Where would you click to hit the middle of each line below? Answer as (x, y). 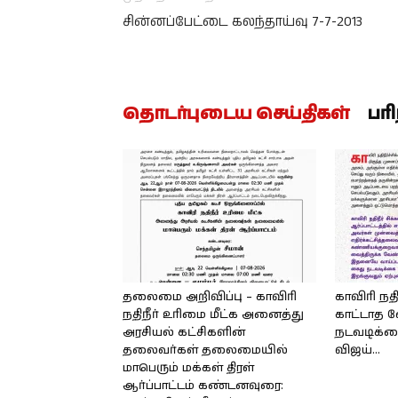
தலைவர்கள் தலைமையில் (205, 350)
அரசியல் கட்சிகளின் (184, 333)
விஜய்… (358, 350)
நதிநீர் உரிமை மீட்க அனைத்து (213, 315)
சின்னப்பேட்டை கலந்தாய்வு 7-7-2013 (243, 22)
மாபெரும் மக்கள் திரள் (188, 368)
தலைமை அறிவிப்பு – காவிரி (210, 297)
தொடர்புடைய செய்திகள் (236, 114)
